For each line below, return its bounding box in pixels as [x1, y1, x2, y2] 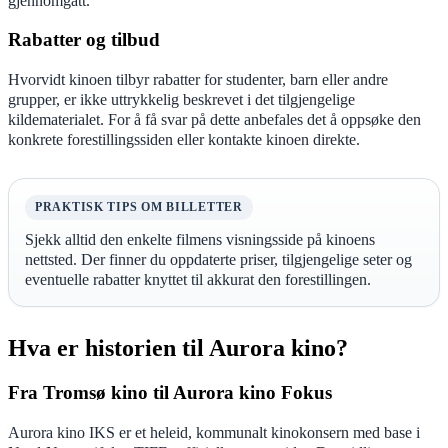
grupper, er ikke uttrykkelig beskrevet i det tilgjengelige [8, 89, 355, 109]
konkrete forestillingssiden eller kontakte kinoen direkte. [8, 129, 360, 149]
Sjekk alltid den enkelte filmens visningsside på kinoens [25, 229, 375, 249]
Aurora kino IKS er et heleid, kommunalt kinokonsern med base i [8, 422, 420, 442]
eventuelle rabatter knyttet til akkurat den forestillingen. [25, 269, 371, 289]
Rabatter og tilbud [8, 29, 160, 51]
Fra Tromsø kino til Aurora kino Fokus [8, 381, 332, 403]
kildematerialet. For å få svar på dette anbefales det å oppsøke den [8, 109, 421, 129]
